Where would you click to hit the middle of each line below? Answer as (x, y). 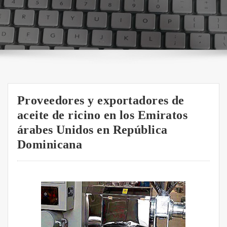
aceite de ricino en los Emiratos (102, 115)
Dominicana (50, 144)
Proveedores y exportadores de (101, 100)
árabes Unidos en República (92, 129)
